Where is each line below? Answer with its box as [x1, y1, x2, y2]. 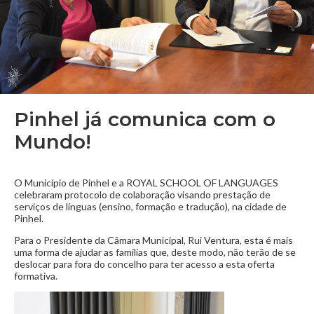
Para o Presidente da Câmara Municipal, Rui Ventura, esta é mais [14, 234, 293, 246]
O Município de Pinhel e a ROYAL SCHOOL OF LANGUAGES [14, 177, 278, 189]
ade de [257, 200, 287, 212]
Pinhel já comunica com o [14, 107, 275, 131]
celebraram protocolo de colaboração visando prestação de [14, 189, 271, 200]
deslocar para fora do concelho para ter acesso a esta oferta [14, 258, 275, 270]
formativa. [14, 270, 57, 282]
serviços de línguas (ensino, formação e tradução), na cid [14, 200, 257, 212]
